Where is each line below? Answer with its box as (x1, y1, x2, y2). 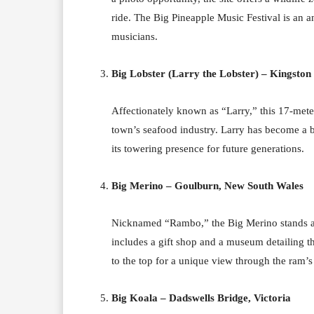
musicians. (111, 30, 158, 42)
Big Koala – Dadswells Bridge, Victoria (111, 292, 291, 303)
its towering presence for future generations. (111, 142, 304, 154)
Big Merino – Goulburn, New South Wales (111, 179, 303, 191)
